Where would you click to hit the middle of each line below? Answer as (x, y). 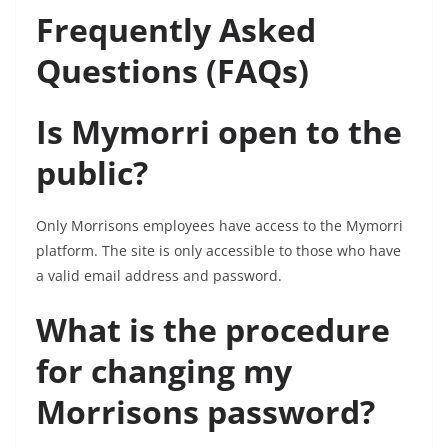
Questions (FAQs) (172, 70)
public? (92, 172)
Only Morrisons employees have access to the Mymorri (219, 225)
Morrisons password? (205, 411)
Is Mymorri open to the (219, 131)
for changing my (164, 370)
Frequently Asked (176, 29)
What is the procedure (213, 329)
